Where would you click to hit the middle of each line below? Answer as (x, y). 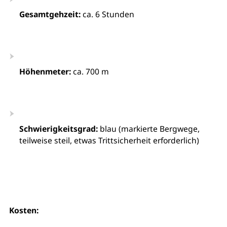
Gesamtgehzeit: (50, 14)
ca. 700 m (90, 71)
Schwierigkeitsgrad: (58, 129)
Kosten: (24, 210)
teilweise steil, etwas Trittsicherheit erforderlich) (109, 140)
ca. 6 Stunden (107, 14)
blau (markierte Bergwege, (148, 129)
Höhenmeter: (45, 71)
